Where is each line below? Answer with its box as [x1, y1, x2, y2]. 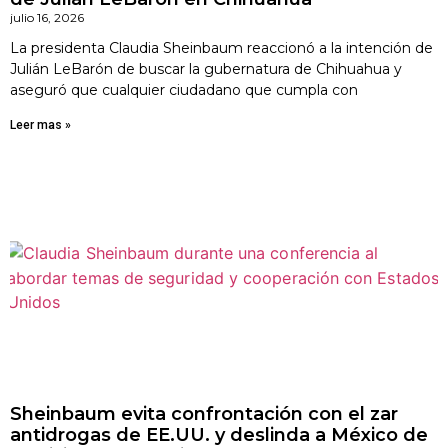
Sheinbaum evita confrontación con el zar [10, 403, 398, 425]
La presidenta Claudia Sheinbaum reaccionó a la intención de [10, 39, 433, 57]
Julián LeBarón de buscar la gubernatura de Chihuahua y [10, 60, 402, 78]
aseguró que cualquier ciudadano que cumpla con [10, 81, 358, 99]
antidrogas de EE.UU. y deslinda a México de [10, 424, 428, 446]
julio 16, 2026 [10, 10, 84, 25]
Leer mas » [10, 118, 71, 132]
